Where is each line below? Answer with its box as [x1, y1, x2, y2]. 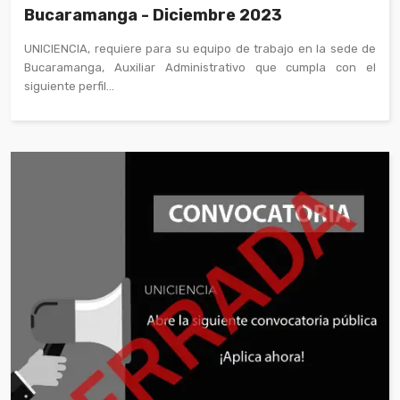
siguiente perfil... [24, 79, 114, 94]
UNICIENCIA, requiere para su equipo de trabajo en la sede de [24, 42, 376, 56]
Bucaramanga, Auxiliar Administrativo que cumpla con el [24, 61, 376, 75]
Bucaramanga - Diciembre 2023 [24, 5, 282, 26]
